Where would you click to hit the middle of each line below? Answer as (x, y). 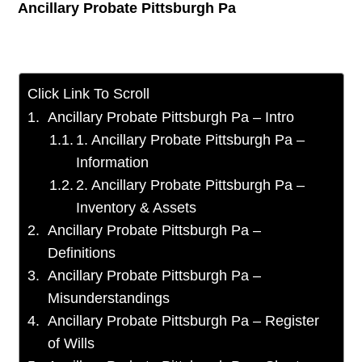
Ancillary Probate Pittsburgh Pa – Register (184, 321)
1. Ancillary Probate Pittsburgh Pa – (191, 140)
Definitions (82, 253)
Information (113, 163)
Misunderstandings (109, 299)
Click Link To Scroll (88, 94)
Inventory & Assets (137, 208)
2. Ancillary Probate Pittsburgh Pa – (191, 185)
